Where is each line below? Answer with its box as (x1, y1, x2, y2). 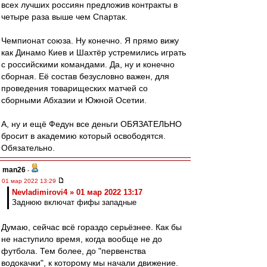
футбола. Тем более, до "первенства (1, 246, 146, 256)
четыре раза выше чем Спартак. (1, 12, 128, 21)
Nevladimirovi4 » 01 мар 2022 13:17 (12, 188, 142, 197)
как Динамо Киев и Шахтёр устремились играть (1, 48, 186, 57)
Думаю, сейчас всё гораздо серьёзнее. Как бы (1, 222, 182, 232)
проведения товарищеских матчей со (1, 83, 148, 93)
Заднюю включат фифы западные (12, 198, 136, 207)
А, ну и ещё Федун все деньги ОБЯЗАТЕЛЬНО (1, 119, 182, 129)
